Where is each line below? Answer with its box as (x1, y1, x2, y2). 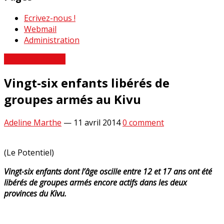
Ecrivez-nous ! (24, 12, 75, 23)
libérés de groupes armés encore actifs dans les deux (4, 177, 187, 188)
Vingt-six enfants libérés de (4, 74, 169, 91)
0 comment (122, 117, 164, 128)
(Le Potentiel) (4, 147, 54, 158)
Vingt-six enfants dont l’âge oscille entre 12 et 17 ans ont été (4, 166, 212, 177)
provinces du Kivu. (4, 188, 66, 199)
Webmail (24, 23, 56, 34)
